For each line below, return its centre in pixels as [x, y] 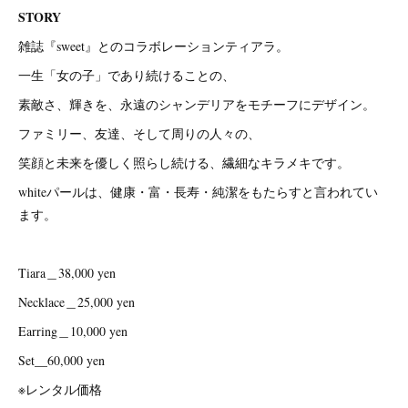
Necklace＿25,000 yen [76, 301]
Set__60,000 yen [61, 360]
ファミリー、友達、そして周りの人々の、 [139, 133]
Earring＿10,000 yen [73, 331]
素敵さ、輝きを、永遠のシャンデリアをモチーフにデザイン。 [197, 104]
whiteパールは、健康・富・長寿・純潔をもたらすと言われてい [198, 191]
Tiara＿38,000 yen [67, 272]
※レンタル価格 [60, 389]
